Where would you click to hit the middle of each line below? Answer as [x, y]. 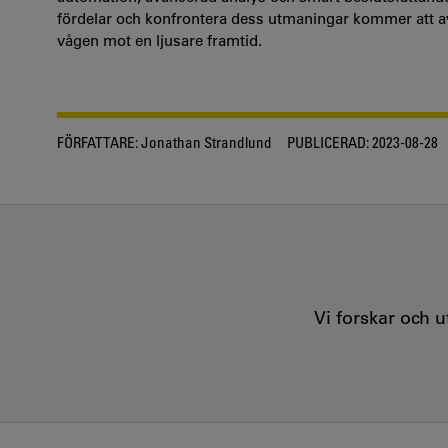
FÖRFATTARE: [97, 142]
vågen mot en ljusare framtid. [159, 40]
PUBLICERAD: [328, 142]
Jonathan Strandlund [205, 142]
